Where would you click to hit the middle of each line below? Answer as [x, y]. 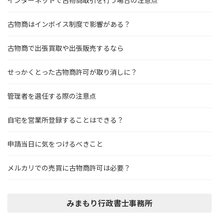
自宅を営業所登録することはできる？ [66, 120]
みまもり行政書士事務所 [109, 203]
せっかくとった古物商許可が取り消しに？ [72, 72]
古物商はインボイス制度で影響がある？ [69, 24]
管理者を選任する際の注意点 [52, 96]
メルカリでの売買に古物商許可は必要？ [69, 168]
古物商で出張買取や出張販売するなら [66, 48]
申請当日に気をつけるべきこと [55, 144]
